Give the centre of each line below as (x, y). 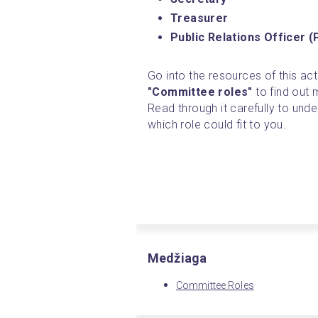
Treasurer (199, 18)
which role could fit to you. (219, 124)
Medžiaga (177, 258)
